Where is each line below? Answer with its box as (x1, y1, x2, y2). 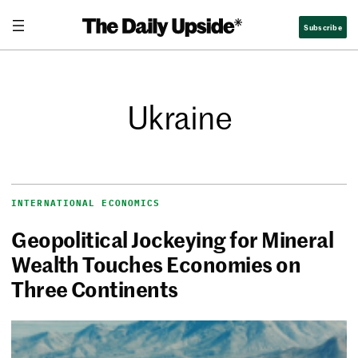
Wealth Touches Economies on (11, 249, 301, 279)
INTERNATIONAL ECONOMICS (11, 197, 161, 209)
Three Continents (11, 274, 178, 304)
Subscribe (304, 20, 342, 33)
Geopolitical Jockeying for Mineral (11, 225, 334, 254)
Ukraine (126, 95, 232, 139)
